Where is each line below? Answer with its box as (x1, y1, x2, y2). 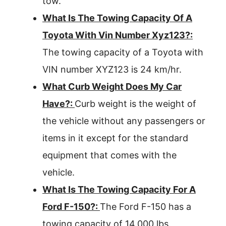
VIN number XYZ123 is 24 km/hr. (42, 64, 182, 75)
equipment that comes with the (42, 150, 177, 160)
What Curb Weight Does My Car (42, 81, 182, 92)
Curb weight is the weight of (75, 98, 196, 109)
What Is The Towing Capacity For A (42, 184, 196, 195)
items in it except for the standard (42, 133, 188, 143)
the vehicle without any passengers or (42, 116, 205, 126)
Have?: (42, 98, 75, 109)
